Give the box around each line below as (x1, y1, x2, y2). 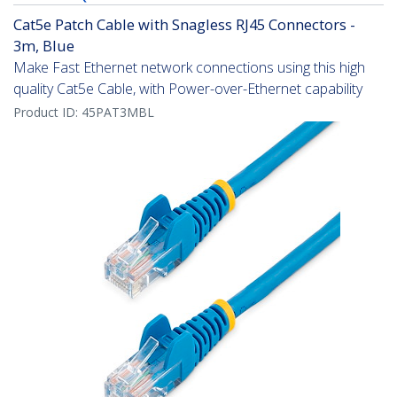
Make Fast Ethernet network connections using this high (13, 58, 365, 78)
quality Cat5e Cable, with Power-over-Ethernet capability (13, 79, 362, 99)
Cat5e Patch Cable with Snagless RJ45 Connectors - (13, 14, 355, 35)
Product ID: (13, 104, 82, 121)
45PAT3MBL (82, 104, 154, 121)
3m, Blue (13, 35, 74, 57)
